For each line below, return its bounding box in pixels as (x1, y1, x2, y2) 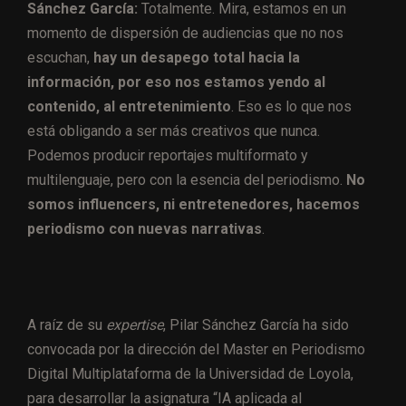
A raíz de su (27, 315, 106, 333)
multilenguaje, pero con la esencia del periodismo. (27, 170, 346, 188)
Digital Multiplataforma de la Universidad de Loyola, (27, 364, 353, 382)
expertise (106, 315, 163, 333)
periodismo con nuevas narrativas (27, 219, 262, 237)
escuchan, (27, 48, 93, 66)
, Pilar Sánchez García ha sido (163, 315, 349, 333)
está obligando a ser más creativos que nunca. (27, 121, 320, 140)
